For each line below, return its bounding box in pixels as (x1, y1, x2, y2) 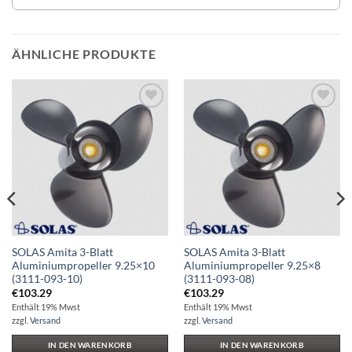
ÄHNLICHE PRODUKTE (12, 46, 156, 61)
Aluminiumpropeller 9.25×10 (11, 258, 155, 272)
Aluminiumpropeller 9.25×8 (183, 258, 321, 272)
